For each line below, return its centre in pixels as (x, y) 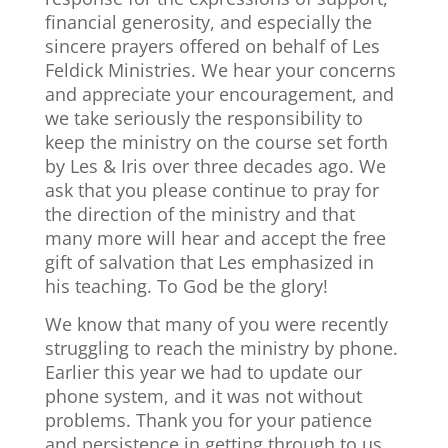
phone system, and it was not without (203, 396)
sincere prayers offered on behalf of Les (212, 46)
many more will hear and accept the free (215, 238)
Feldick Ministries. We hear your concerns (220, 70)
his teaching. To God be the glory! (186, 286)
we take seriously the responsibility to (203, 118)
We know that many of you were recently (216, 324)
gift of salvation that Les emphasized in (209, 262)
